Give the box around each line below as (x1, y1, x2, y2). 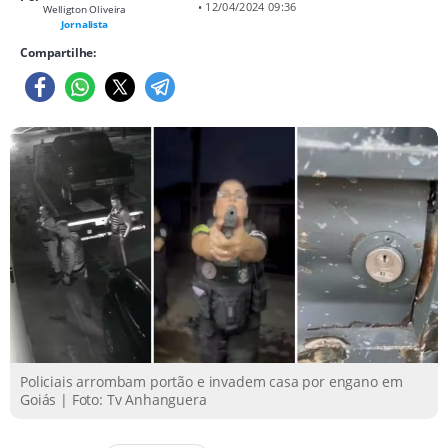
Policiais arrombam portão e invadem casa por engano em (20, 371, 403, 391)
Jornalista (61, 17, 108, 31)
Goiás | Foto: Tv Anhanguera (20, 389, 207, 409)
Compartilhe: (20, 44, 97, 61)
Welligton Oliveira (42, 2, 127, 16)
